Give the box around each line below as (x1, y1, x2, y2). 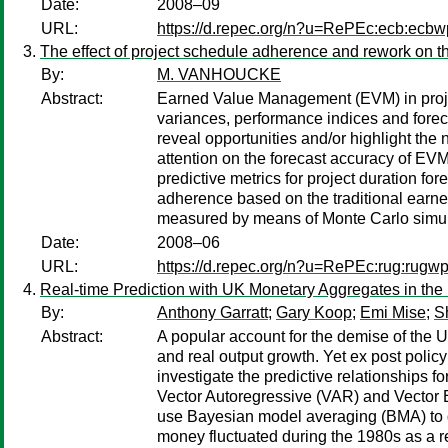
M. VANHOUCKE (157, 66, 281, 83)
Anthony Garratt (157, 304, 268, 321)
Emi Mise (360, 304, 426, 321)
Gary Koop (276, 304, 352, 321)
